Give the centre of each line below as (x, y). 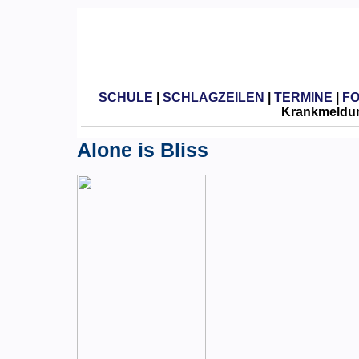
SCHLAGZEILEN (213, 97)
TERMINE (303, 97)
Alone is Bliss (143, 149)
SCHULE (125, 97)
